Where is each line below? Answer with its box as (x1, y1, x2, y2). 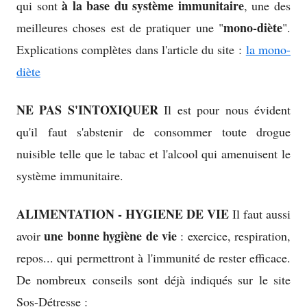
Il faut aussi (229, 206, 291, 223)
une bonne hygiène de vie (44, 227, 177, 245)
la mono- (245, 41, 291, 58)
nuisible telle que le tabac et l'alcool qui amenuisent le (16, 145, 291, 162)
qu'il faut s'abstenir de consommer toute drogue (16, 123, 291, 140)
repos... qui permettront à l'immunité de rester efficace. (16, 249, 291, 267)
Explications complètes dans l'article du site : (16, 41, 246, 58)
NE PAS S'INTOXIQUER (16, 101, 158, 119)
